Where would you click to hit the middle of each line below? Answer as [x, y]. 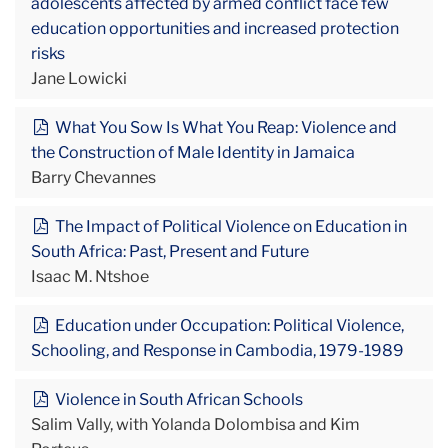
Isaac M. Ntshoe [90, 276]
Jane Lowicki [79, 78]
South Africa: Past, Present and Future [170, 251]
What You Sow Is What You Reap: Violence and [224, 127]
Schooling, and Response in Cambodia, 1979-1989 [217, 350]
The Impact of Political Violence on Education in [229, 226]
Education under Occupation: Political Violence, [227, 325]
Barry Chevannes [93, 177]
